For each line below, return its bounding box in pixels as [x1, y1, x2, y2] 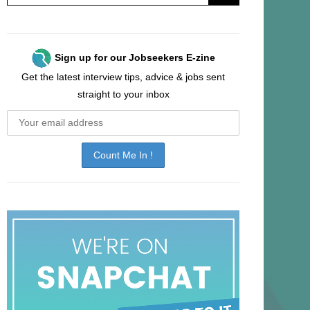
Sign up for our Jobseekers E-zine [55, 51, 215, 63]
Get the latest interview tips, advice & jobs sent [21, 71, 225, 82]
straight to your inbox [77, 89, 170, 100]
